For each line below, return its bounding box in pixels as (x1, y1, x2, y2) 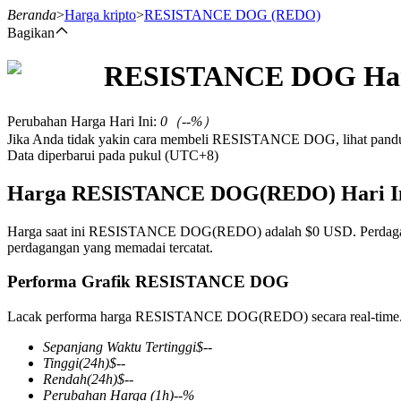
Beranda (7, 7, 56, 22)
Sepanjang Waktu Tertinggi (43, 339, 196, 355)
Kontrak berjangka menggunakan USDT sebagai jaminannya (43, 293, 388, 308)
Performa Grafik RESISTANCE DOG (7, 272, 289, 292)
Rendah (43, 371, 87, 388)
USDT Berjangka (43, 262, 143, 277)
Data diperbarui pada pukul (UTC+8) (7, 147, 218, 163)
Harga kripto (64, 7, 136, 22)
